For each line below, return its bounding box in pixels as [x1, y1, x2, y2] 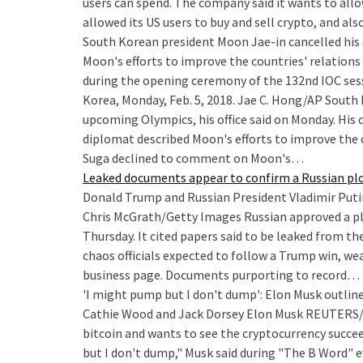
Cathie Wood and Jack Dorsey [83, 305, 244, 322]
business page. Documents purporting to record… [83, 267, 360, 284]
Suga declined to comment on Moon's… [83, 150, 304, 167]
